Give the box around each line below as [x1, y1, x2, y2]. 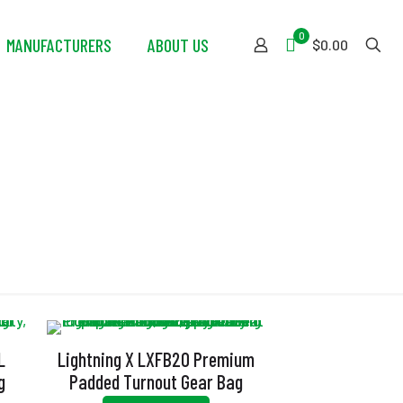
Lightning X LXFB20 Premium [57, 347, 255, 371]
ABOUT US [148, 34, 209, 56]
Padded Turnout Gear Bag [68, 370, 243, 393]
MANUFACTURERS [6, 34, 112, 56]
